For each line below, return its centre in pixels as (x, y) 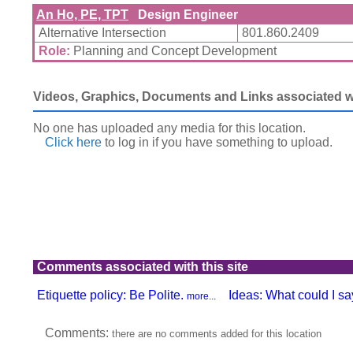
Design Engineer (183, 15)
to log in (125, 142)
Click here (73, 142)
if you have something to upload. (241, 142)
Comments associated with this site (143, 267)
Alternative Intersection (102, 33)
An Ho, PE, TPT (82, 15)
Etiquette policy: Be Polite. (112, 295)
